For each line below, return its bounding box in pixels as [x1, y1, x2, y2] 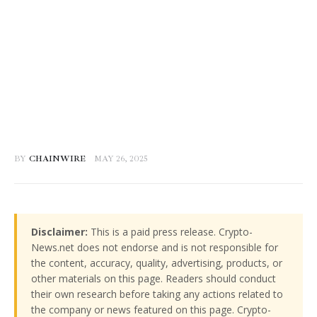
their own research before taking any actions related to [31, 287, 283, 301]
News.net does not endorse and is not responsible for [31, 241, 278, 255]
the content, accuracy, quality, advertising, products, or [31, 256, 282, 270]
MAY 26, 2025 [94, 154, 149, 165]
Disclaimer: [31, 225, 88, 239]
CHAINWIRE [28, 154, 86, 165]
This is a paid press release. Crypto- [88, 225, 253, 239]
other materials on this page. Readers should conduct [31, 272, 276, 286]
